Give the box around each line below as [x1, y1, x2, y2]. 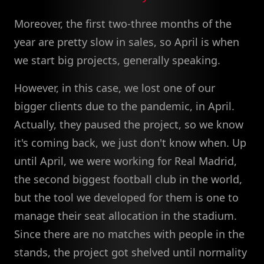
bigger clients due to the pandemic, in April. [14, 99, 235, 114]
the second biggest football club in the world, [14, 172, 242, 187]
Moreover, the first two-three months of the [14, 16, 232, 31]
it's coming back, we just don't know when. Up [14, 136, 246, 150]
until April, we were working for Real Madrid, [14, 154, 237, 169]
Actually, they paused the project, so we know [14, 117, 243, 132]
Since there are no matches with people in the [14, 227, 245, 242]
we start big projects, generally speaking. [14, 53, 220, 68]
